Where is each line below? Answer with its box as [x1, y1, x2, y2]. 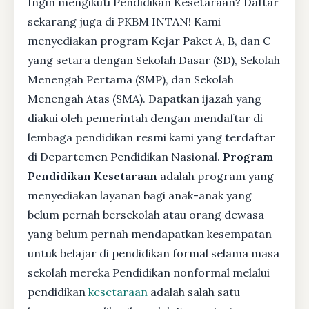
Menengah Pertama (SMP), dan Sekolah [28, 72, 234, 86]
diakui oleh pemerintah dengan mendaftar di [28, 111, 263, 125]
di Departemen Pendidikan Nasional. [28, 150, 223, 163]
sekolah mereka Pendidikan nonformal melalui [28, 266, 270, 279]
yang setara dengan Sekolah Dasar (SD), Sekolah [28, 53, 280, 67]
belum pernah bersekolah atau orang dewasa [28, 208, 264, 221]
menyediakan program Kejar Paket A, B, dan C [28, 34, 270, 48]
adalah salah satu [148, 285, 240, 299]
